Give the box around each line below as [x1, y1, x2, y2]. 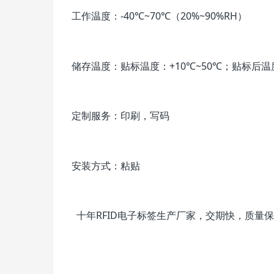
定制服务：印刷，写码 [72, 109, 169, 123]
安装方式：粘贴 [72, 158, 140, 172]
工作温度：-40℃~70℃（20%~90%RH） [72, 9, 247, 23]
